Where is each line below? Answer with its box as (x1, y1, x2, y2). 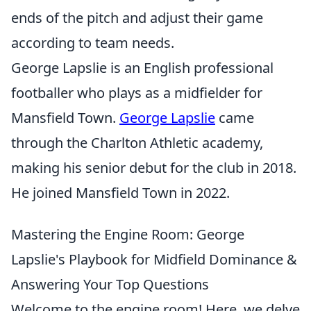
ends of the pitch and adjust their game (11, 8, 263, 27)
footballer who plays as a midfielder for (11, 83, 262, 102)
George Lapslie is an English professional (11, 58, 274, 77)
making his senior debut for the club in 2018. (11, 158, 296, 177)
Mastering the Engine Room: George (11, 225, 244, 244)
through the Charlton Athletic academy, (11, 133, 263, 152)
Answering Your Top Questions (11, 275, 209, 294)
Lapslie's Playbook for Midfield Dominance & (11, 250, 297, 269)
